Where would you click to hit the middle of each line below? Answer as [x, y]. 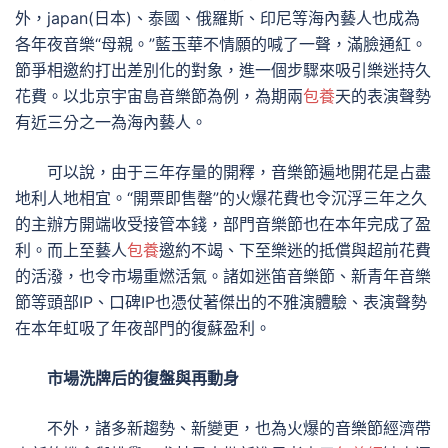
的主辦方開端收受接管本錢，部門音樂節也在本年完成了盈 [223, 224]
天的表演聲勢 [383, 96]
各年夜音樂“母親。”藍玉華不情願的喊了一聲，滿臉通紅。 [221, 44]
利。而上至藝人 [71, 250]
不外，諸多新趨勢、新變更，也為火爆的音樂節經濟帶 [239, 428]
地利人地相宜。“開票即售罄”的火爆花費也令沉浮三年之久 [221, 198]
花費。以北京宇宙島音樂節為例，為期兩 [159, 96]
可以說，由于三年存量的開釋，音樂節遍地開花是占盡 [239, 172]
